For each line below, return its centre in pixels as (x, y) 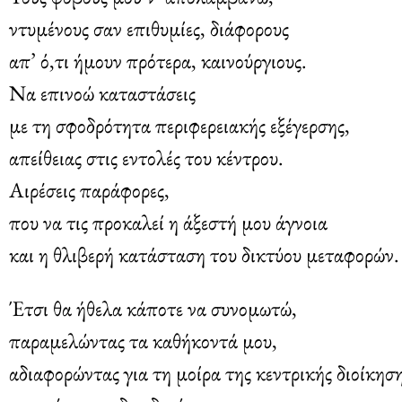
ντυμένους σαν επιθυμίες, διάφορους (149, 28)
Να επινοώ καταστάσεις (102, 92)
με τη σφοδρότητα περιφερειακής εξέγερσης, (179, 125)
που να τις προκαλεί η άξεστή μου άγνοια (168, 222)
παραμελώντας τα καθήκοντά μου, (143, 340)
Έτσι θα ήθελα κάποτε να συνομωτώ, (153, 308)
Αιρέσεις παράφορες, (89, 189)
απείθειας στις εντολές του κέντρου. (146, 157)
